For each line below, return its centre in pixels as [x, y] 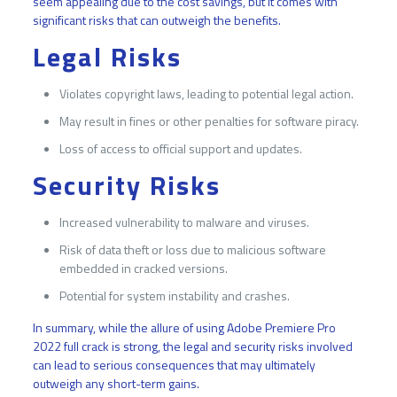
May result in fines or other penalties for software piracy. [209, 121]
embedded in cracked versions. [143, 269]
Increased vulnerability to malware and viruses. [184, 222]
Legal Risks [107, 57]
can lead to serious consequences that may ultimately [174, 365]
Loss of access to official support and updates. [180, 149]
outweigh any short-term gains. [116, 384]
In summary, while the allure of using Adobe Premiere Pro [184, 328]
